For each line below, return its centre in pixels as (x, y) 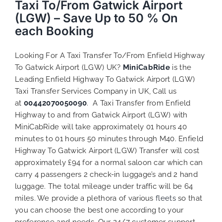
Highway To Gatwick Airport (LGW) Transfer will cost (107, 150)
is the (182, 67)
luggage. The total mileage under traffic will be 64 (104, 186)
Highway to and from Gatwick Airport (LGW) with (101, 115)
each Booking (54, 31)
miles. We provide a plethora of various (85, 198)
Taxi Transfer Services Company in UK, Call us (96, 91)
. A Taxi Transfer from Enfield (139, 103)
